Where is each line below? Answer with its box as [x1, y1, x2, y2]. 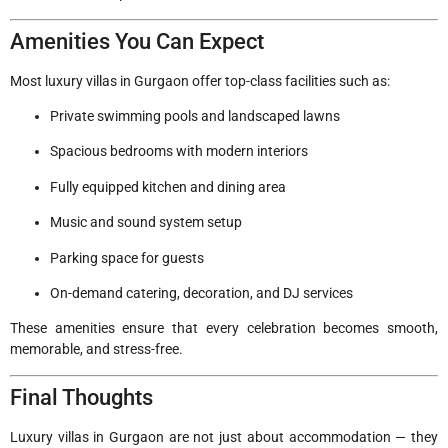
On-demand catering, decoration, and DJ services [50, 284, 353, 301]
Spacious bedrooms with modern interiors [50, 143, 308, 160]
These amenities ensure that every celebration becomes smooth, [10, 320, 438, 337]
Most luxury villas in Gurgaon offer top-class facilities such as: [10, 72, 390, 89]
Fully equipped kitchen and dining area [50, 178, 286, 195]
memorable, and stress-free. [10, 341, 183, 358]
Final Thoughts [10, 384, 153, 410]
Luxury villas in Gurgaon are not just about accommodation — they [10, 428, 438, 445]
